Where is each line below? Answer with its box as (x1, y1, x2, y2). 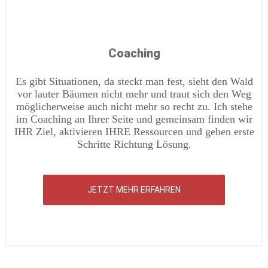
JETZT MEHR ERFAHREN (87, 185, 181, 194)
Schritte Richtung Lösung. (77, 138, 191, 150)
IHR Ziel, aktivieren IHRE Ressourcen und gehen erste (14, 126, 254, 138)
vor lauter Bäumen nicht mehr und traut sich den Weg (17, 88, 251, 100)
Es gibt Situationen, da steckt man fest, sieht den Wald (15, 75, 253, 87)
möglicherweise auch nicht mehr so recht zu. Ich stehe (16, 100, 252, 112)
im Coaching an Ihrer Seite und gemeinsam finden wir (16, 113, 252, 125)
